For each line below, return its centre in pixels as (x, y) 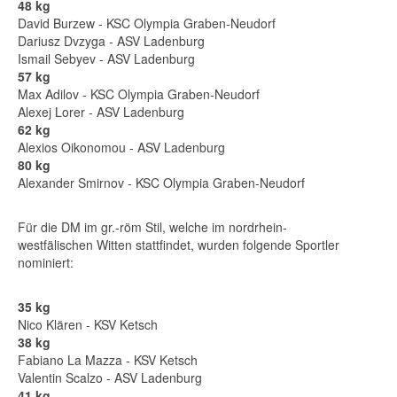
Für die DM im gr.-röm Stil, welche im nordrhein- (152, 227)
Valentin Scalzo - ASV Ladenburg (110, 378)
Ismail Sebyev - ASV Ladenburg (106, 58)
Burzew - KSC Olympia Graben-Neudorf (164, 23)
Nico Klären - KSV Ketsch (88, 324)
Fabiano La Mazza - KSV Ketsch (108, 360)
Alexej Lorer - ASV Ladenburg (101, 112)
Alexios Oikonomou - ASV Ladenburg (121, 147)
